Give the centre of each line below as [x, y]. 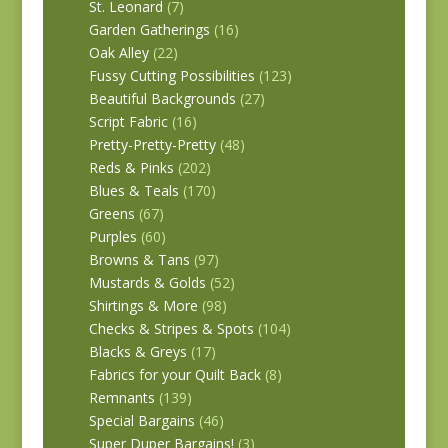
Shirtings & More [143, 305]
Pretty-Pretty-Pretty [152, 144]
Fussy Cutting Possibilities [171, 75]
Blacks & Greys [137, 351]
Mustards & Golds [147, 282]
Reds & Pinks [131, 167]
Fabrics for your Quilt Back [174, 374]
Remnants [121, 397]
